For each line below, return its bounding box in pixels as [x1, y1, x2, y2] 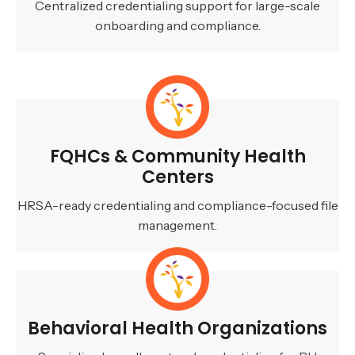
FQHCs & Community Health [49, 144, 306, 170]
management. [138, 217, 217, 234]
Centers [141, 165, 214, 190]
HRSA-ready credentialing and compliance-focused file [17, 197, 338, 214]
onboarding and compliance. [94, 17, 261, 34]
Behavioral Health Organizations [28, 316, 327, 342]
